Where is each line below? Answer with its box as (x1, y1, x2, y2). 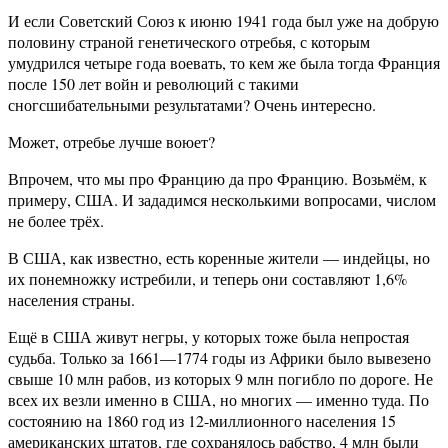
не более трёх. (8, 210, 104, 232)
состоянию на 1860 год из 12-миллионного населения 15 (8, 410, 396, 432)
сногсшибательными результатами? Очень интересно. (8, 94, 376, 116)
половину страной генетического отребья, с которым (8, 31, 370, 53)
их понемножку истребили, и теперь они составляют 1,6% (8, 268, 407, 290)
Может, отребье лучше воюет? (8, 131, 215, 153)
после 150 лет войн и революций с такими (8, 73, 299, 95)
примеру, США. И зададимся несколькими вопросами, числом (8, 189, 436, 211)
